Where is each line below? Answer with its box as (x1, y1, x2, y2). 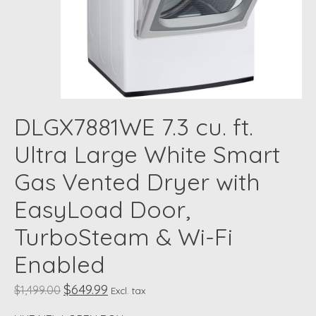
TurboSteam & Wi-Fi (14, 222, 233, 252)
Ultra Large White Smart (14, 140, 280, 169)
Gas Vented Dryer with (14, 167, 260, 197)
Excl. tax (111, 285, 145, 297)
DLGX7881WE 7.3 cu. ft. (14, 112, 253, 142)
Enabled (14, 250, 105, 279)
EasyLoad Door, (14, 195, 190, 224)
